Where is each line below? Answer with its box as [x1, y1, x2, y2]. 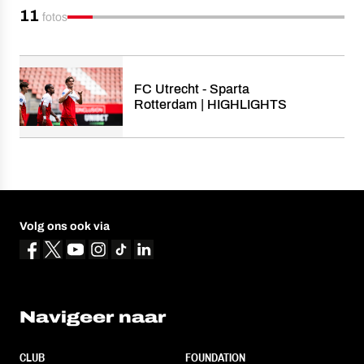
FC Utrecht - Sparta [133, 81, 249, 96]
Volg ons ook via [19, 219, 110, 232]
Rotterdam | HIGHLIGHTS [133, 97, 287, 111]
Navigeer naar [19, 307, 166, 326]
